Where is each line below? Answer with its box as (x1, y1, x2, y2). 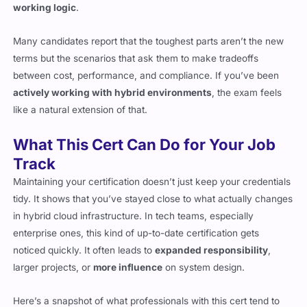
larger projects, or (13, 261, 94, 273)
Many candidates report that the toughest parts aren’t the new (13, 36, 284, 47)
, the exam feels (212, 87, 282, 99)
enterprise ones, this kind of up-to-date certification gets (13, 227, 260, 238)
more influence (93, 261, 163, 273)
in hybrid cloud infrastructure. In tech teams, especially (13, 210, 254, 221)
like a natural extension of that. (13, 104, 148, 116)
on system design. (162, 261, 245, 273)
